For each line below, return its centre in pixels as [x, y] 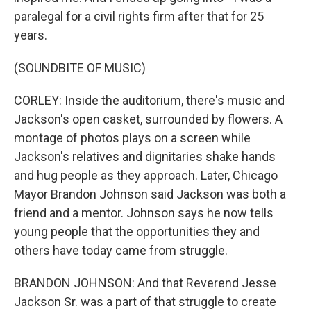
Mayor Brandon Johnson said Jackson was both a [150, 194]
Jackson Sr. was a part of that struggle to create [145, 302]
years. [31, 35]
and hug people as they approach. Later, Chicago [146, 175]
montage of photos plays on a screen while [132, 138]
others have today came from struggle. [121, 250]
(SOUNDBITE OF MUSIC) [80, 68]
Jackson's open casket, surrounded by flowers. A [148, 119]
